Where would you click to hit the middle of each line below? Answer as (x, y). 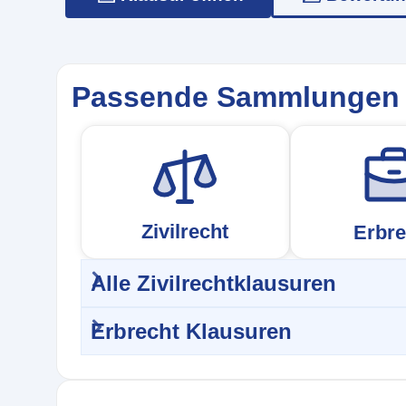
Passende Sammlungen (236, 97)
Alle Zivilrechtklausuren (213, 284)
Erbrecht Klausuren (191, 332)
